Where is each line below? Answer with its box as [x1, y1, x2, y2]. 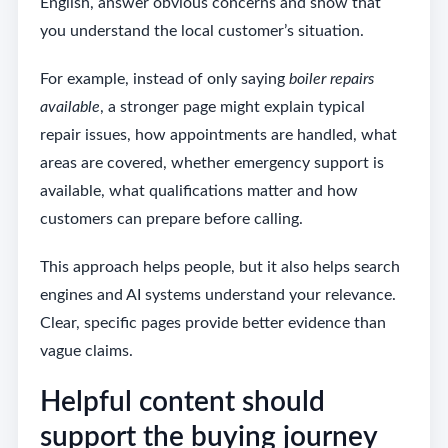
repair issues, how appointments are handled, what [39, 127, 397, 144]
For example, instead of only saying [39, 71, 289, 88]
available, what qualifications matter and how [39, 183, 358, 200]
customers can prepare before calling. [39, 211, 303, 228]
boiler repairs [288, 71, 374, 88]
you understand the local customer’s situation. [39, 23, 364, 40]
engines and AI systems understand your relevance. [39, 287, 396, 304]
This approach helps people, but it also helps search [39, 259, 400, 276]
